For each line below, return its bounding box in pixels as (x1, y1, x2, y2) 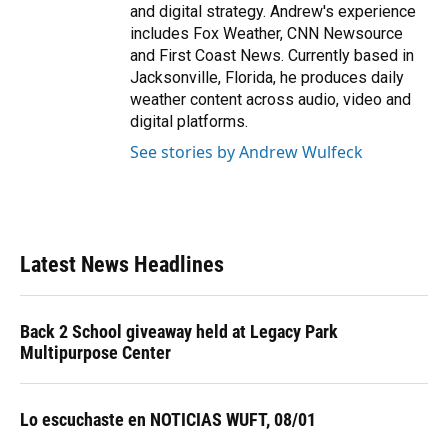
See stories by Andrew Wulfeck (130, 141, 363, 164)
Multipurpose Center (20, 342, 171, 364)
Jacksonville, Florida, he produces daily (130, 68, 404, 88)
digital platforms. (130, 112, 248, 132)
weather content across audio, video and (130, 90, 411, 110)
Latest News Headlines (20, 252, 224, 278)
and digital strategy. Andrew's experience (130, 2, 416, 22)
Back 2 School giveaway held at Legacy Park (20, 321, 338, 343)
